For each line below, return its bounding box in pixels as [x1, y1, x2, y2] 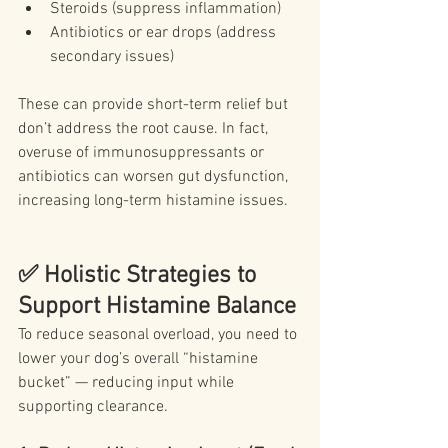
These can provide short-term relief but [18, 95, 292, 116]
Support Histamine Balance [18, 293, 296, 322]
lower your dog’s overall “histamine [18, 349, 262, 370]
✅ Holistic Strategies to [18, 262, 262, 291]
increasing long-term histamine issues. [18, 191, 288, 212]
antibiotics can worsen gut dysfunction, [18, 167, 292, 188]
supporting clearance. [18, 397, 168, 418]
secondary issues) [50, 47, 174, 68]
